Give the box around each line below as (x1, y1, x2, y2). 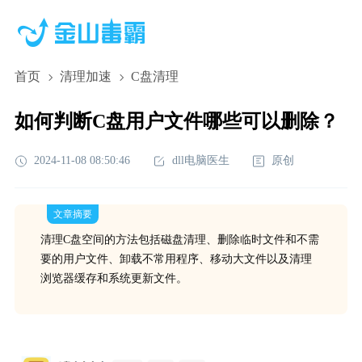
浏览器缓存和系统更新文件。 (40, 272, 187, 284)
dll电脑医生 (171, 154, 229, 166)
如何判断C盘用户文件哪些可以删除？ (14, 111, 339, 132)
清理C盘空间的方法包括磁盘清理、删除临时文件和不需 (40, 234, 319, 246)
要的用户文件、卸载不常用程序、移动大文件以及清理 (40, 253, 312, 265)
